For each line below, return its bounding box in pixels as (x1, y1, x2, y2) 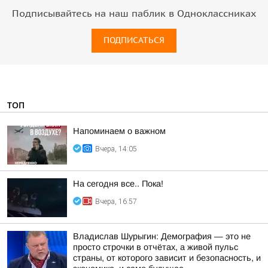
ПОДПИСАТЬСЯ (103, 35, 165, 45)
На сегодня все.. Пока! (73, 179, 163, 188)
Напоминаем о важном (73, 126, 166, 136)
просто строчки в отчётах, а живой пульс (73, 242, 238, 252)
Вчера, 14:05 (95, 145, 137, 153)
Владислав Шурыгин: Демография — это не (73, 232, 251, 241)
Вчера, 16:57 (95, 197, 137, 206)
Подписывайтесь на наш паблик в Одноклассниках (12, 8, 256, 19)
